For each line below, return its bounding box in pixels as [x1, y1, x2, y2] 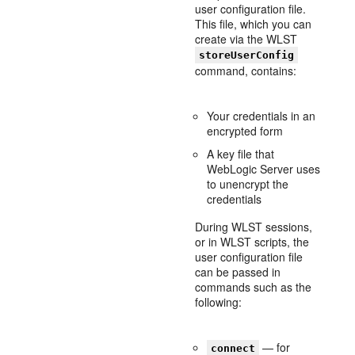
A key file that [207, 146, 275, 162]
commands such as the [195, 279, 312, 295]
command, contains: [195, 63, 297, 78]
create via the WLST [195, 31, 298, 47]
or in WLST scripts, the [195, 234, 310, 250]
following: [195, 294, 242, 310]
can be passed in [195, 264, 281, 280]
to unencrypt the [207, 176, 289, 192]
